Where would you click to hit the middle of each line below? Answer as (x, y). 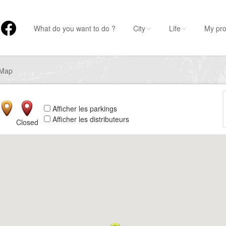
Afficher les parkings (83, 108)
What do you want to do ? (75, 28)
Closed (27, 122)
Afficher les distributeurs (90, 119)
